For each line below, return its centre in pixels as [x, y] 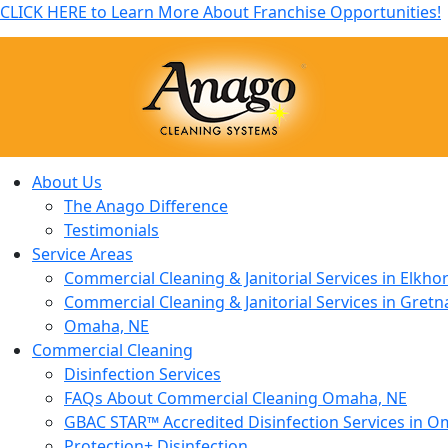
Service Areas [82, 253]
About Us [67, 181]
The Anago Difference [146, 205]
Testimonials [111, 229]
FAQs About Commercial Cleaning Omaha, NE [235, 397]
